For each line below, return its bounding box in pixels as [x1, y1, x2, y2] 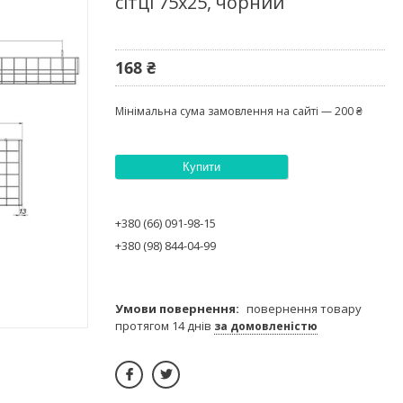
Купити [183, 159, 220, 174]
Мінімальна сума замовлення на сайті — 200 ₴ [115, 103, 363, 119]
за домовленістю [214, 318, 318, 334]
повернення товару [246, 300, 362, 317]
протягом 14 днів [115, 317, 214, 334]
